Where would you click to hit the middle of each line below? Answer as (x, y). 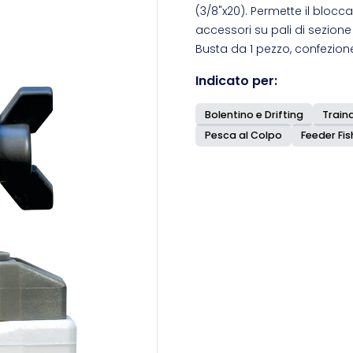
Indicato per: (236, 81)
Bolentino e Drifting (254, 115)
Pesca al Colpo (243, 135)
